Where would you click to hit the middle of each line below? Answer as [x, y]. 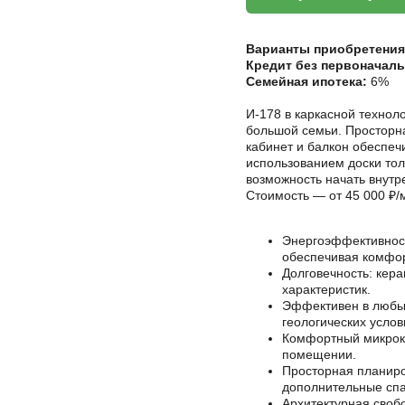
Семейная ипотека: [306, 82]
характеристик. [326, 290]
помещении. [319, 355]
